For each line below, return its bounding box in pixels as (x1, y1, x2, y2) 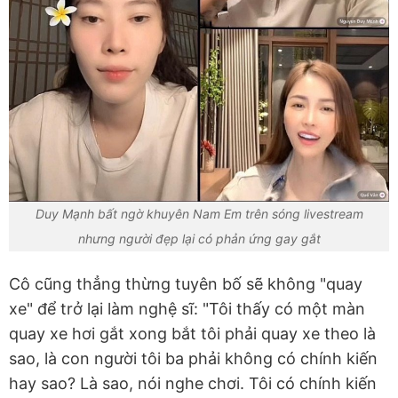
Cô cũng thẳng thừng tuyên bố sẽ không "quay (9, 275, 362, 294)
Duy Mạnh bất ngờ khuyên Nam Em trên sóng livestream (35, 206, 363, 221)
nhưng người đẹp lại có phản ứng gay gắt (77, 231, 321, 246)
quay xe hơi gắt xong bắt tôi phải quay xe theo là (9, 324, 376, 344)
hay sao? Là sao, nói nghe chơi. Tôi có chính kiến (9, 374, 377, 394)
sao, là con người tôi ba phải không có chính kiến (9, 349, 378, 369)
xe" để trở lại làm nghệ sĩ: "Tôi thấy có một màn (9, 299, 365, 319)
